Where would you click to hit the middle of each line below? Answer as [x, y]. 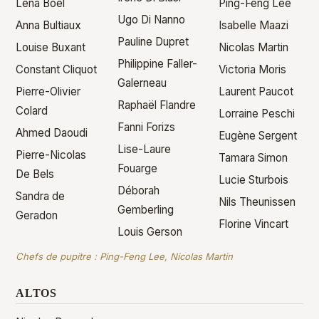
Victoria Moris [253, 69]
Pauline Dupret [153, 42]
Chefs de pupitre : [58, 256]
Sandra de [41, 196]
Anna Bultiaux [49, 25]
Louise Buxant [51, 47]
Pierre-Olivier [48, 91]
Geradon [37, 215]
